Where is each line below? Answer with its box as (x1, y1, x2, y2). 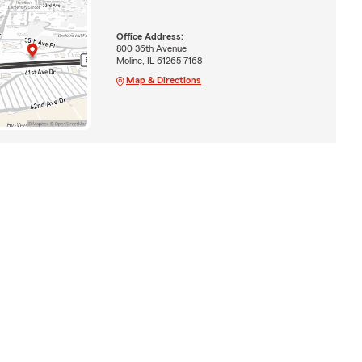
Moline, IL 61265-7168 (116, 55, 202, 65)
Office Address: (116, 31, 183, 41)
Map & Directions (125, 74, 201, 85)
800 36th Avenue (116, 43, 187, 53)
